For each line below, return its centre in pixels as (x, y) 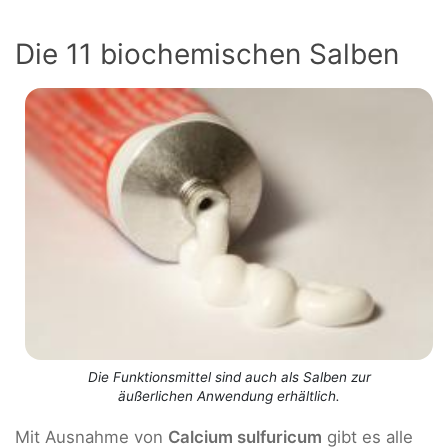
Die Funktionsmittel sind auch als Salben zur (229, 377)
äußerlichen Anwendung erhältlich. (229, 396)
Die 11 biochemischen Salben (207, 53)
